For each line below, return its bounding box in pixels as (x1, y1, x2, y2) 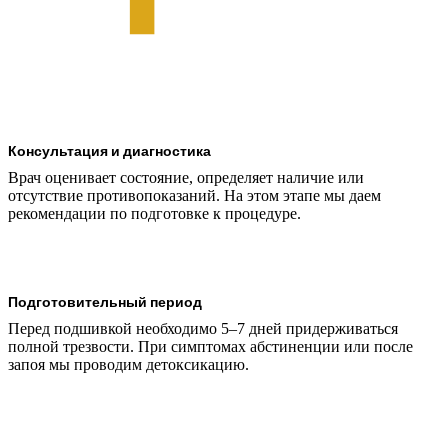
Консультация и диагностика (8, 140, 211, 161)
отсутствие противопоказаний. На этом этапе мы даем (8, 187, 381, 205)
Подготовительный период (8, 291, 202, 312)
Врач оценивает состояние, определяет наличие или (8, 169, 364, 187)
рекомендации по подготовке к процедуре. (8, 205, 301, 223)
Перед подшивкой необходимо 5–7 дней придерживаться (8, 320, 398, 338)
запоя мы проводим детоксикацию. (8, 356, 249, 374)
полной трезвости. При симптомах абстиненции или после (8, 338, 413, 356)
